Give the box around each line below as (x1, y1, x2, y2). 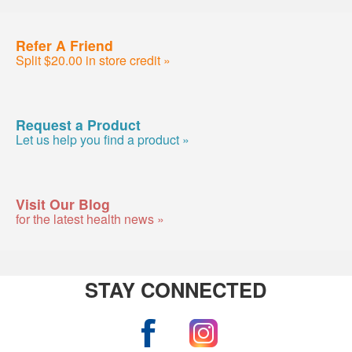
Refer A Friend (16, 35, 113, 55)
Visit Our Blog (16, 193, 110, 214)
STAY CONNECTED (85, 275, 267, 305)
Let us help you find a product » (16, 130, 189, 148)
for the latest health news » (16, 209, 164, 228)
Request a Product (16, 114, 141, 134)
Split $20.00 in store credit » (16, 50, 170, 69)
